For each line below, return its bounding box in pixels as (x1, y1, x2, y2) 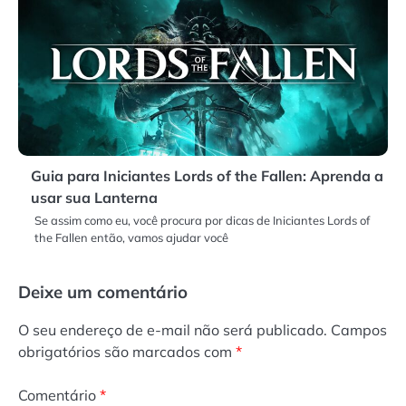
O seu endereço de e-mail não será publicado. (18, 320, 327, 339)
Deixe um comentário (18, 280, 188, 303)
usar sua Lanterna (31, 188, 158, 207)
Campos (331, 320, 387, 339)
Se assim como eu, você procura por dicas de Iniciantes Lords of (34, 212, 370, 227)
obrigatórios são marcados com (18, 342, 236, 361)
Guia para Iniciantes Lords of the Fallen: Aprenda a (31, 166, 383, 185)
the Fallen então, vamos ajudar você (34, 229, 228, 245)
